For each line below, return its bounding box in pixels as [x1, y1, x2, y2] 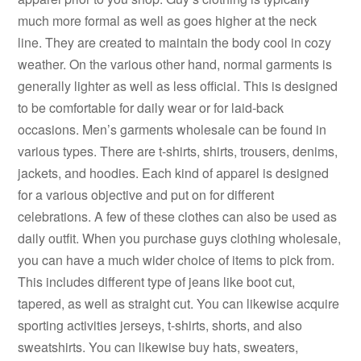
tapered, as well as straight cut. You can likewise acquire [18, 294, 340, 313]
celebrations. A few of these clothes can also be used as [18, 207, 338, 226]
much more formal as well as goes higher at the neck [18, 11, 317, 31]
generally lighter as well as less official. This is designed [18, 77, 338, 96]
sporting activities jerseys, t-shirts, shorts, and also [18, 316, 303, 335]
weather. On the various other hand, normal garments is [18, 55, 333, 74]
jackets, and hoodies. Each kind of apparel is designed [18, 164, 330, 183]
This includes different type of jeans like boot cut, [18, 272, 296, 292]
